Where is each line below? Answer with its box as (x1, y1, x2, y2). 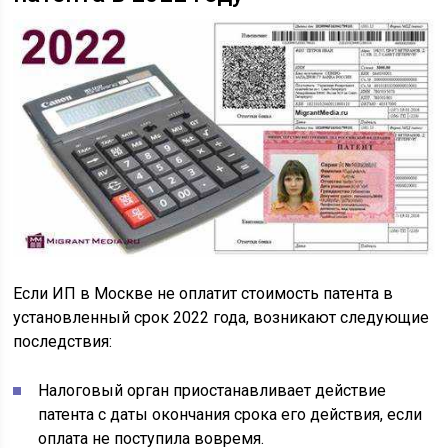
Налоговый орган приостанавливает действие (38, 380, 387, 400)
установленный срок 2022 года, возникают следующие (13, 307, 430, 327)
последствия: (13, 331, 113, 351)
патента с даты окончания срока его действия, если (38, 404, 423, 424)
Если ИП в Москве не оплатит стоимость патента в (13, 283, 394, 303)
